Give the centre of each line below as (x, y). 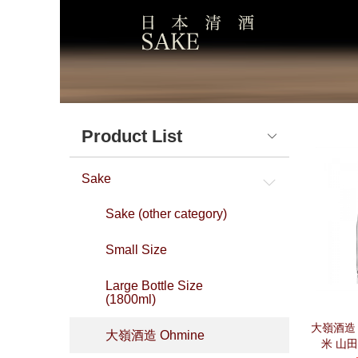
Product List (132, 136)
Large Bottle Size (154, 285)
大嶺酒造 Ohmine (155, 335)
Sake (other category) (166, 213)
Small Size (136, 249)
